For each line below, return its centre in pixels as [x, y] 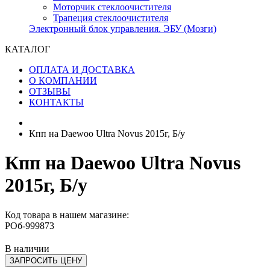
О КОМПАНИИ [63, 80]
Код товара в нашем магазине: [67, 215]
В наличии [27, 248]
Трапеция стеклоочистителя [111, 18]
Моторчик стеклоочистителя [112, 7]
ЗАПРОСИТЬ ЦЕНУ [46, 260]
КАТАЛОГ [27, 49]
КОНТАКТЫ [56, 102]
